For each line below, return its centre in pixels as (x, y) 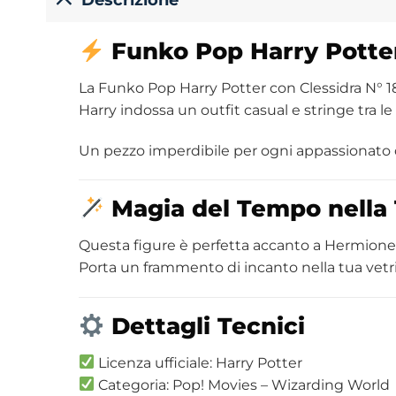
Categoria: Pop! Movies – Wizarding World (243, 385)
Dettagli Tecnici (208, 326)
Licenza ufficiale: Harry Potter (199, 362)
